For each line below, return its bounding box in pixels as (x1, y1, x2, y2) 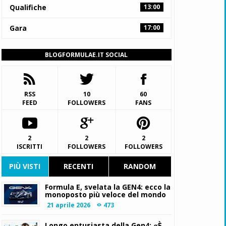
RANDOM (124, 161, 156, 171)
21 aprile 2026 (47, 201, 91, 209)
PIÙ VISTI (9, 161, 41, 171)
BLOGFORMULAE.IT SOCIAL (45, 50, 128, 59)
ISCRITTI (17, 142, 43, 151)
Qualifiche (9, 3, 46, 12)
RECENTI (64, 161, 94, 171)
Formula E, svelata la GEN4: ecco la (45, 182, 171, 192)
